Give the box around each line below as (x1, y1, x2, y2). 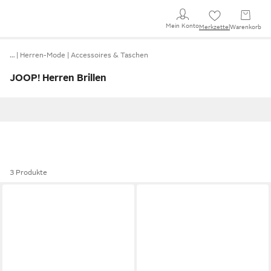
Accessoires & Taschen (71, 51, 148, 59)
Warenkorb (230, 24, 261, 30)
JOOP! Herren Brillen (10, 73, 106, 83)
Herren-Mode (20, 51, 65, 59)
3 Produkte (10, 168, 47, 177)
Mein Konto (166, 22, 199, 29)
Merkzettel (199, 24, 230, 30)
